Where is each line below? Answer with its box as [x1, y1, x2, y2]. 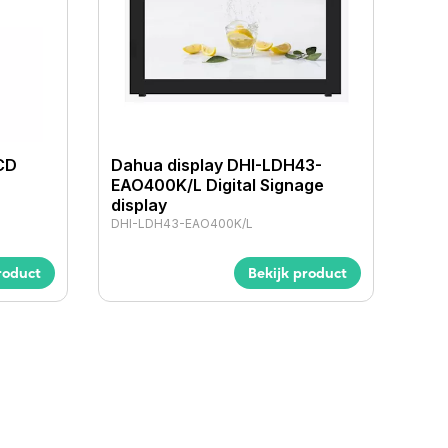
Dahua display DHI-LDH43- [111, 154, 323, 175]
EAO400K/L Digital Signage [111, 174, 325, 195]
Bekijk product [247, 263, 347, 282]
